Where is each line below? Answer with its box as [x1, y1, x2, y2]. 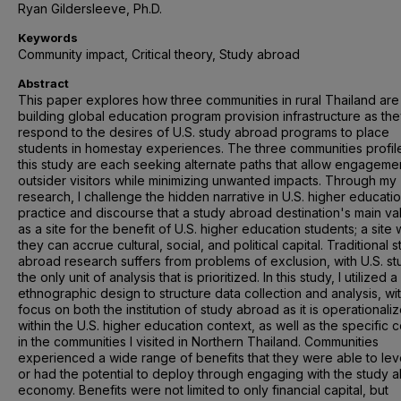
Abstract [18, 76, 69, 90]
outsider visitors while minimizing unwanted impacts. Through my [18, 173, 397, 188]
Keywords [18, 30, 78, 45]
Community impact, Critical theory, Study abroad [18, 47, 300, 62]
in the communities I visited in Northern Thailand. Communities [18, 334, 379, 349]
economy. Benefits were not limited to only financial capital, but [18, 382, 388, 397]
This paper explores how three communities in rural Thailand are [18, 92, 399, 107]
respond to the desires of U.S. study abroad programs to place [18, 124, 389, 140]
